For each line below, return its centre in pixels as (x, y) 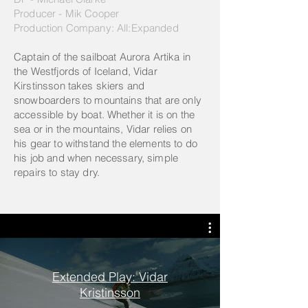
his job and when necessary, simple (96, 158)
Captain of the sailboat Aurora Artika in (102, 57)
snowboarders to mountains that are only (108, 100)
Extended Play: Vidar (110, 276)
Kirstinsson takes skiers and (79, 86)
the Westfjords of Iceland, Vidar (86, 71)
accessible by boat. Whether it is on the (104, 114)
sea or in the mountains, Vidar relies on (103, 129)
